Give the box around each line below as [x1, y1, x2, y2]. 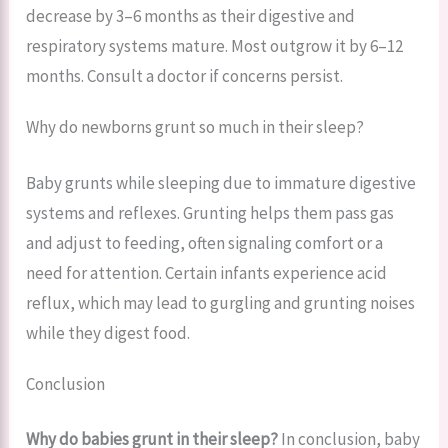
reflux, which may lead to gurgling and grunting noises [26, 291, 416, 314]
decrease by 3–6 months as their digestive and [26, 5, 356, 28]
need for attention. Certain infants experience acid [26, 261, 388, 284]
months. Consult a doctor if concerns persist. [26, 65, 344, 88]
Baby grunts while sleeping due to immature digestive [26, 171, 417, 194]
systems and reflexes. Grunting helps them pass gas [26, 201, 395, 224]
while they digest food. [26, 321, 191, 344]
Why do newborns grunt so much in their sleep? [26, 116, 365, 139]
